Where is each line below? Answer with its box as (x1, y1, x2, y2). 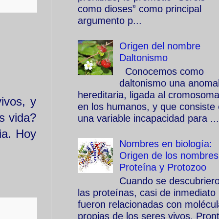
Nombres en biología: (119, 138, 212, 149)
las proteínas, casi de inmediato (78, 187, 216, 198)
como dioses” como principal (78, 3, 201, 14)
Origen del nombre (119, 41, 200, 51)
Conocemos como (119, 66, 204, 77)
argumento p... (78, 15, 142, 26)
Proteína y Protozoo (119, 162, 206, 173)
